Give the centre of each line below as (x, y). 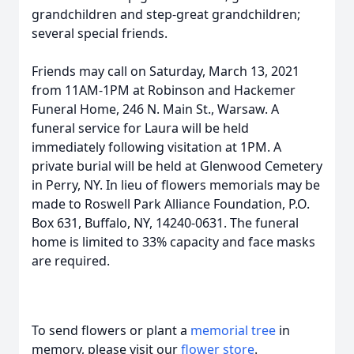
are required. (71, 261)
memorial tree (233, 330)
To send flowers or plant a (111, 330)
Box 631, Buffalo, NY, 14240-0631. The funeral (165, 223)
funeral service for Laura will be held (140, 128)
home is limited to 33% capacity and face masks (173, 242)
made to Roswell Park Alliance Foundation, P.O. (171, 204)
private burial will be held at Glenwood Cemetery (177, 166)
